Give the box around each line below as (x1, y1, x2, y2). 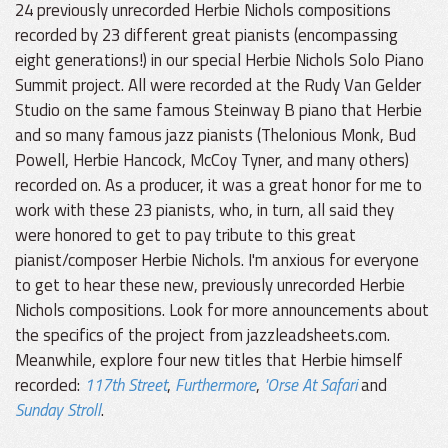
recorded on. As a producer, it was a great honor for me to (15, 172, 422, 198)
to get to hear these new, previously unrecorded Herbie (15, 272, 405, 298)
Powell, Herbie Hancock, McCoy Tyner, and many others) (15, 147, 409, 173)
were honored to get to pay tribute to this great (15, 222, 356, 248)
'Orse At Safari (264, 372, 357, 398)
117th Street (84, 372, 167, 398)
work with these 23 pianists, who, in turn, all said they (15, 197, 394, 223)
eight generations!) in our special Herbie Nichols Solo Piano (15, 47, 424, 73)
